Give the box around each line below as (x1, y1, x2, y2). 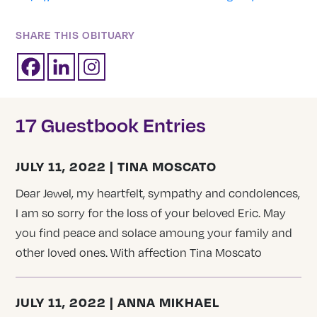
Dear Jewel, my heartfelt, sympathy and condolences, (16, 185, 301, 200)
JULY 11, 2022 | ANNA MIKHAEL (16, 293, 220, 310)
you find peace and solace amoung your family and (16, 225, 293, 240)
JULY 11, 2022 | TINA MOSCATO (16, 157, 217, 174)
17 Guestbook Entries (16, 112, 207, 137)
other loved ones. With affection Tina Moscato (16, 245, 263, 260)
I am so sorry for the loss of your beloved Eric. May (16, 205, 287, 220)
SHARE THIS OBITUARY (16, 28, 136, 42)
